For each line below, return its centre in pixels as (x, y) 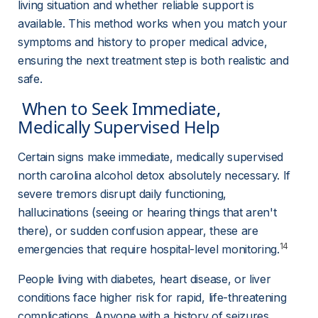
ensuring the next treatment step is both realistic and (155, 60)
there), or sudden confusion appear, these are (140, 231)
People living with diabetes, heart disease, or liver (146, 279)
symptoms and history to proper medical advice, (144, 42)
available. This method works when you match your (154, 23)
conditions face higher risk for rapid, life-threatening (154, 297)
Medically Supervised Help (121, 127)
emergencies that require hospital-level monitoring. (149, 249)
